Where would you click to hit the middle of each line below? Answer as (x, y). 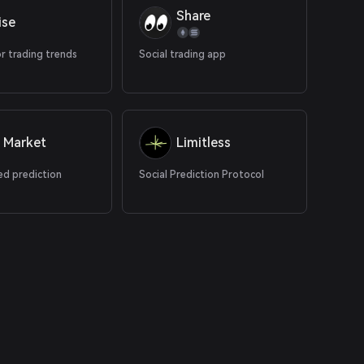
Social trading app (183, 54)
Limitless (204, 143)
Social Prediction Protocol (202, 175)
